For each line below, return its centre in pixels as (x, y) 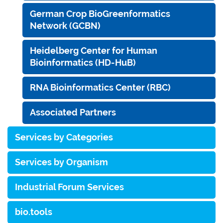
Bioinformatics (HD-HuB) (83, 62)
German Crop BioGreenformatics (100, 13)
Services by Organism (61, 162)
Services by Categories (64, 137)
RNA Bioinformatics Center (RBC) (100, 87)
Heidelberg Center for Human (94, 50)
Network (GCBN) (65, 25)
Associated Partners (73, 112)
